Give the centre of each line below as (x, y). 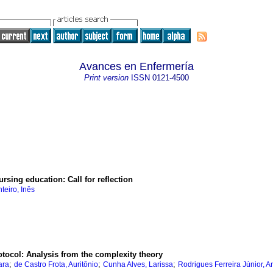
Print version (106, 78)
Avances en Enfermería (136, 66)
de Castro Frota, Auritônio (56, 265)
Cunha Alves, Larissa (138, 265)
